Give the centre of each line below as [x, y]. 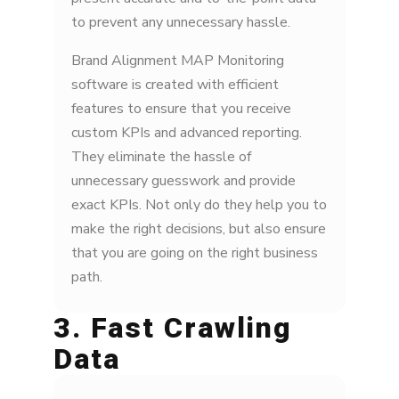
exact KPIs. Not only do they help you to [199, 205]
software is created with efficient [175, 85]
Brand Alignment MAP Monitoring [178, 61]
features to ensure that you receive [181, 109]
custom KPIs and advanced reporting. [187, 133]
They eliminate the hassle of [161, 157]
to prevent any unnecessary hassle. [184, 23]
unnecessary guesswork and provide [183, 181]
